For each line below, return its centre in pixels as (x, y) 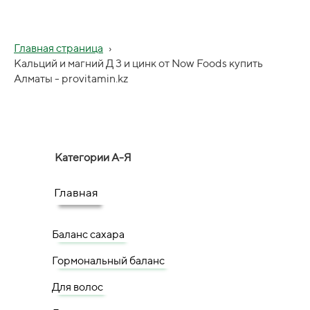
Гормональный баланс (108, 261)
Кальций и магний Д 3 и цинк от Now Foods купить (138, 63)
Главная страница (58, 48)
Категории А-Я (93, 157)
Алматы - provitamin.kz (71, 79)
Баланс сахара (88, 234)
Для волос (77, 287)
